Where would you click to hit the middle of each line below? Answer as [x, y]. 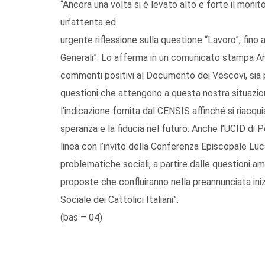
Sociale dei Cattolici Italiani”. [119, 199]
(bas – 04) [81, 217]
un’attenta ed [88, 22]
